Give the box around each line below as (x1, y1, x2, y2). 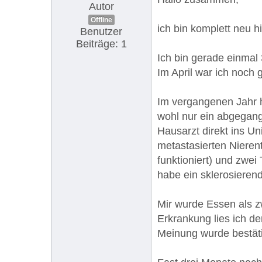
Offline (90, 15, 112, 24)
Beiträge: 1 (75, 37, 127, 50)
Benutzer (80, 25, 122, 37)
